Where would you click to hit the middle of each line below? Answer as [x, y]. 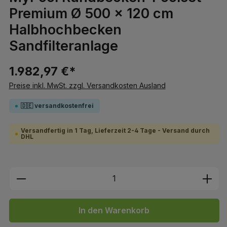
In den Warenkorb [114, 211]
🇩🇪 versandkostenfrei [57, 106]
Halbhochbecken [65, 30]
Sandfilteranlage [63, 46]
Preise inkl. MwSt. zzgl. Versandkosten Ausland [87, 86]
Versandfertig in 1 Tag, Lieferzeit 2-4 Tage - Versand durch [115, 131]
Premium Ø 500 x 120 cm [91, 14]
